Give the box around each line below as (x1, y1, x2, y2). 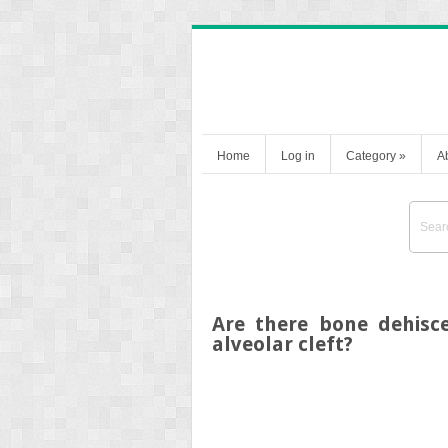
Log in (281, 148, 315, 163)
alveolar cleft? (212, 331, 353, 356)
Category (346, 148, 396, 163)
